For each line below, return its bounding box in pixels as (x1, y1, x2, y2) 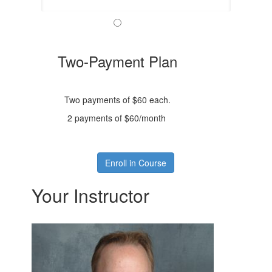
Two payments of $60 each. (64, 93, 171, 106)
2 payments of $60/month (67, 112, 166, 124)
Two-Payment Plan (58, 50, 178, 72)
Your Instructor (32, 182, 150, 208)
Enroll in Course (105, 157, 167, 169)
